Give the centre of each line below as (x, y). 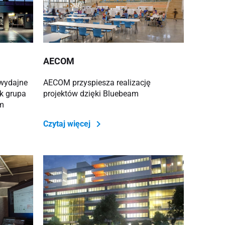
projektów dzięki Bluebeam (91, 93)
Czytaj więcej (68, 124)
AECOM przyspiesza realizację (97, 82)
